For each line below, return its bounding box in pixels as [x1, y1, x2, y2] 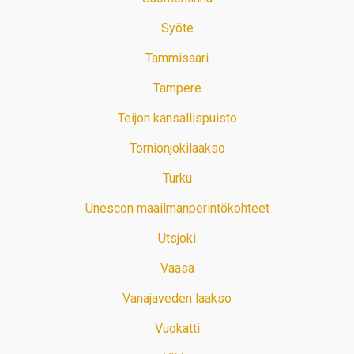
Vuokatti [154, 321, 200, 337]
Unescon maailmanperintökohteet [85, 201, 269, 217]
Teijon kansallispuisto [117, 111, 237, 126]
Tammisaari [145, 51, 209, 66]
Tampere [153, 81, 201, 96]
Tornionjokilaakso [129, 141, 225, 156]
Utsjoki [158, 231, 196, 247]
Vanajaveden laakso [122, 291, 232, 307]
